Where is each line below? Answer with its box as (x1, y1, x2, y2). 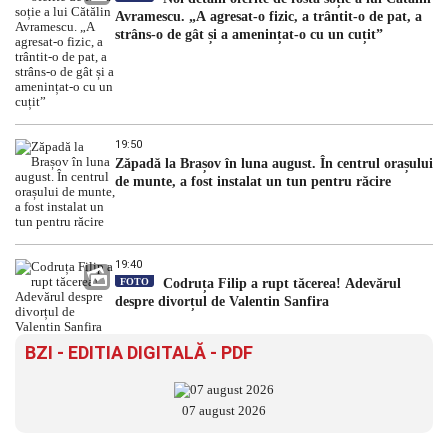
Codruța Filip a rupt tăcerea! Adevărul (159, 276, 401, 292)
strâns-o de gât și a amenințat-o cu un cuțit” (115, 27, 383, 43)
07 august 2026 (182, 403, 266, 419)
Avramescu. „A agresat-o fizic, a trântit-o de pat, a (115, 9, 422, 25)
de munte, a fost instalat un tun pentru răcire (115, 174, 391, 190)
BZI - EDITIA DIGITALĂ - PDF (25, 342, 253, 364)
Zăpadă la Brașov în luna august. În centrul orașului (115, 156, 433, 172)
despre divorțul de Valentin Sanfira (115, 294, 329, 310)
